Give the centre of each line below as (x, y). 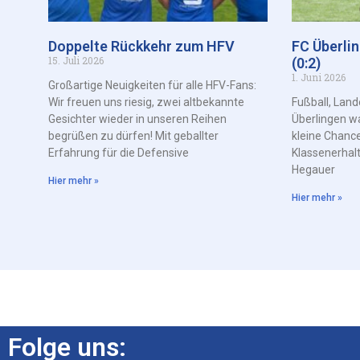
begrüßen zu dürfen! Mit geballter (133, 135)
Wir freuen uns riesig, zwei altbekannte (146, 102)
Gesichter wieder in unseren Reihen (137, 119)
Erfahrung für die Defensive (119, 152)
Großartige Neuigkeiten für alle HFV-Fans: (152, 85)
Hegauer (314, 169)
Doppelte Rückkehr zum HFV (141, 46)
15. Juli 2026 (76, 60)
